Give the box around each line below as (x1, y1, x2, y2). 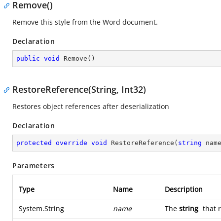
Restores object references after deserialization (12, 102, 169, 111)
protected (16, 139, 52, 147)
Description (165, 184, 203, 194)
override (56, 139, 87, 147)
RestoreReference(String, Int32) (12, 83, 146, 95)
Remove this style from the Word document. (12, 17, 158, 27)
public (16, 55, 40, 62)
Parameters (12, 161, 55, 170)
